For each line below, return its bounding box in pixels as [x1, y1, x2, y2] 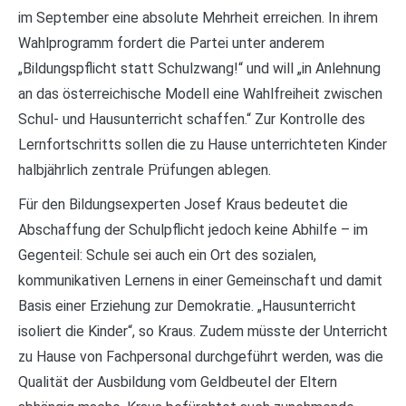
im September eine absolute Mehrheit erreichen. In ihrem [18, 8, 378, 26]
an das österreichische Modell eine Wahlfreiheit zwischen [18, 84, 382, 102]
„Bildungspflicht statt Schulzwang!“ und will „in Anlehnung [18, 59, 381, 77]
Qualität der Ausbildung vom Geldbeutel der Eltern [18, 372, 337, 391]
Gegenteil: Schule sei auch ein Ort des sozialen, [18, 246, 316, 264]
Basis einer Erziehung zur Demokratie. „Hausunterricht [18, 296, 356, 314]
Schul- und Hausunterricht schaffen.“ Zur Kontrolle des [18, 110, 365, 128]
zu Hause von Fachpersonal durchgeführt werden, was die [18, 347, 383, 365]
